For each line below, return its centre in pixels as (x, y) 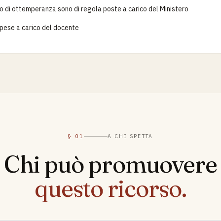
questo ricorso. (110, 188)
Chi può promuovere (110, 164)
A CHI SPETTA (130, 136)
